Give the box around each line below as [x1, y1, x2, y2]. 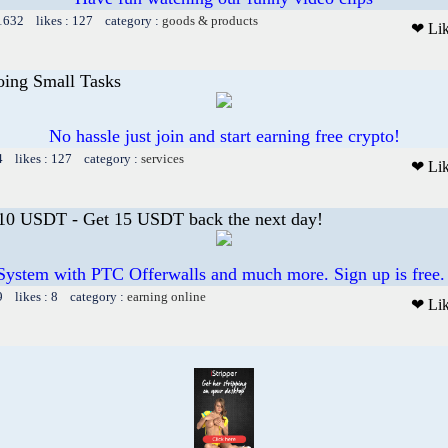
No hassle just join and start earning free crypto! [48, 125, 400, 146]
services [141, 150, 184, 166]
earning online [127, 288, 206, 304]
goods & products [162, 12, 258, 28]
